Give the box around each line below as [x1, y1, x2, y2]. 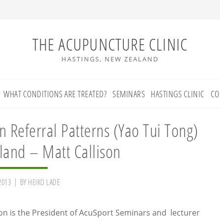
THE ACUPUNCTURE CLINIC [32, 33, 188, 55]
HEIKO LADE [28, 177, 60, 188]
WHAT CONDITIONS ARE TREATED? [3, 88, 107, 100]
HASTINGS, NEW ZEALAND [61, 55, 159, 63]
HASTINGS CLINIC [151, 88, 205, 100]
